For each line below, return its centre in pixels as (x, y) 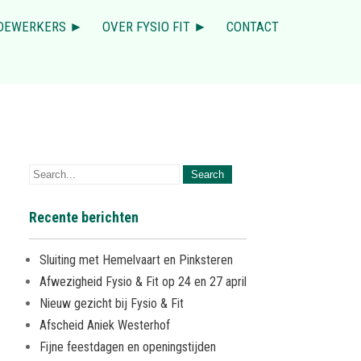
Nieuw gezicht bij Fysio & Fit (112, 303)
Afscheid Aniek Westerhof (105, 325)
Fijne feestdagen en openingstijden (128, 347)
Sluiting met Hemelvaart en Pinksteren (136, 260)
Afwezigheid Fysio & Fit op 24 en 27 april (143, 282)
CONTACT (253, 27)
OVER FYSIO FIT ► (155, 27)
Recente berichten (84, 217)
